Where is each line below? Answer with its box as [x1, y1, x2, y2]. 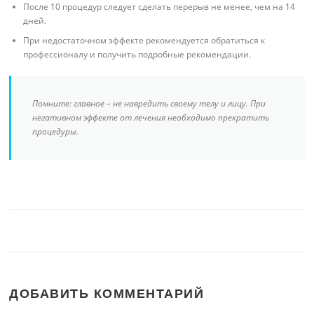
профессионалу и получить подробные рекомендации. [23, 48, 252, 61]
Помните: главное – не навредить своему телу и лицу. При [32, 97, 266, 110]
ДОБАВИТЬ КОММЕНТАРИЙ [9, 287, 205, 301]
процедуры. [32, 125, 79, 138]
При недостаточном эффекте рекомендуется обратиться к [23, 34, 266, 47]
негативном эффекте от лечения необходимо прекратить [32, 111, 270, 124]
